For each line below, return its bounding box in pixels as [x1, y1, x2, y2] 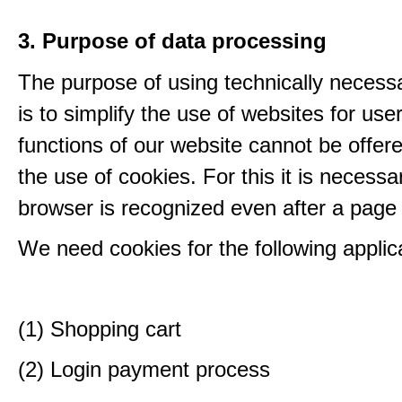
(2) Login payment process [18, 357, 270, 381]
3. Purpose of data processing [18, 29, 327, 53]
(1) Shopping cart [18, 317, 181, 341]
